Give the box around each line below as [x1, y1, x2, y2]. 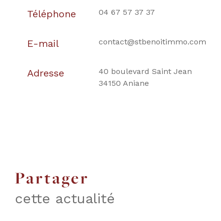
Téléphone [27, 7, 76, 20]
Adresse [27, 67, 64, 79]
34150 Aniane [98, 78, 149, 88]
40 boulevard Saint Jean [98, 66, 192, 76]
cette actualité [15, 190, 115, 207]
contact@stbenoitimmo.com [98, 37, 206, 46]
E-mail [27, 37, 59, 49]
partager [26, 167, 89, 188]
